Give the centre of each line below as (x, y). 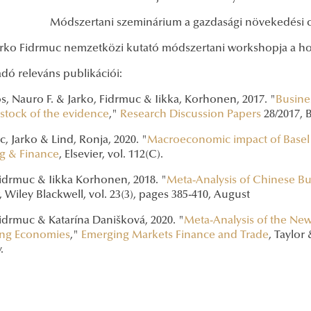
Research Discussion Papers (191, 115)
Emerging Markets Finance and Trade (175, 236)
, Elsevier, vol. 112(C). (111, 155)
